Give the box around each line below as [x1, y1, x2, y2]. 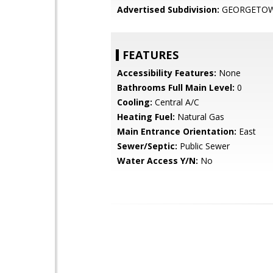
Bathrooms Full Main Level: [117, 82, 235, 93]
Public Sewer [177, 140, 230, 152]
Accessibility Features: [117, 67, 216, 79]
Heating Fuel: [117, 111, 175, 122]
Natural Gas [175, 111, 224, 122]
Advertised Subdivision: [117, 4, 219, 15]
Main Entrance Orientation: [117, 126, 236, 137]
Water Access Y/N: [117, 155, 198, 166]
